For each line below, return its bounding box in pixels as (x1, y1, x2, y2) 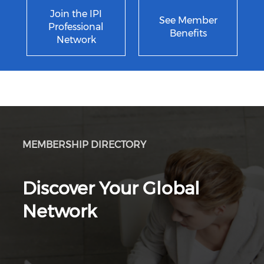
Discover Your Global (22, 177, 200, 200)
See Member (159, 15, 217, 27)
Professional (48, 21, 104, 33)
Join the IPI (50, 8, 102, 20)
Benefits (169, 28, 207, 39)
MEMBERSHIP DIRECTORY (22, 139, 146, 151)
